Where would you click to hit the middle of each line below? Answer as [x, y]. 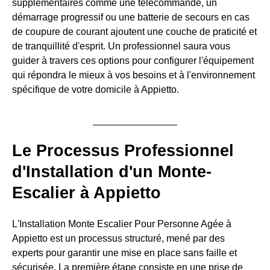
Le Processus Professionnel [123, 151]
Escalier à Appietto [86, 193]
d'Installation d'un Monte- [112, 172]
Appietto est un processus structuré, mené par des [118, 239]
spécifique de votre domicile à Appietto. [96, 90]
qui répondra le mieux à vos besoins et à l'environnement [133, 75]
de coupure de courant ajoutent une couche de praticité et [134, 32]
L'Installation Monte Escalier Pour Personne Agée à [122, 224]
